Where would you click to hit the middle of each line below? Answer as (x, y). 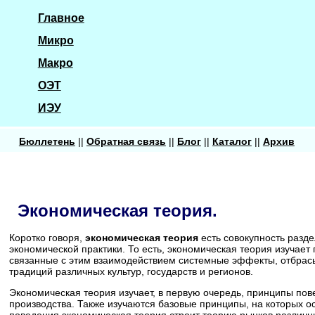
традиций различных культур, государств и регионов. (131, 272)
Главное (61, 18)
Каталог (232, 141)
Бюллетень (47, 141)
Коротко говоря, (47, 238)
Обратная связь (126, 141)
